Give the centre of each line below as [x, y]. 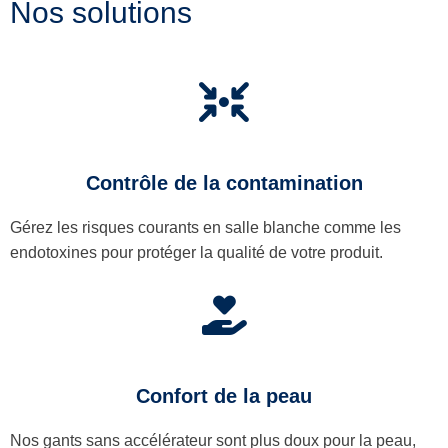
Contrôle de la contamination [224, 182]
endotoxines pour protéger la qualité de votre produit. [196, 252]
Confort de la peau [224, 395]
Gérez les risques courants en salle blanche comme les [205, 227]
